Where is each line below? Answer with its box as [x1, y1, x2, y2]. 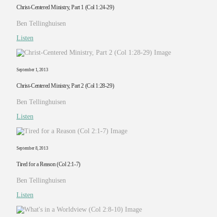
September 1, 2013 [16, 67, 48, 72]
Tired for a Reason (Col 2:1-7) [16, 161, 80, 168]
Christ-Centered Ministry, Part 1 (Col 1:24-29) [16, 4, 114, 11]
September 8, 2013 [16, 146, 48, 151]
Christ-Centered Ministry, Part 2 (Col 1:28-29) [16, 82, 114, 89]
